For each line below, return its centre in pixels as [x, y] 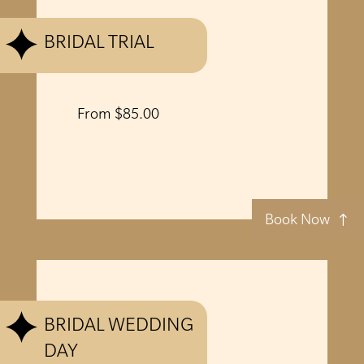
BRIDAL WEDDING [118, 325]
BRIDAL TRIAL [99, 42]
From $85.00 [118, 114]
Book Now [297, 219]
